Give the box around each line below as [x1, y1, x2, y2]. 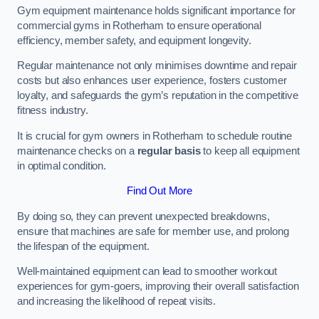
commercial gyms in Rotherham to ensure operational [17, 19, 261, 31]
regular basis [137, 145, 201, 157]
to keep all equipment [200, 145, 300, 157]
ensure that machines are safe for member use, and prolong [17, 225, 289, 237]
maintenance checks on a [17, 145, 137, 157]
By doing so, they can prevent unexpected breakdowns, [17, 210, 270, 222]
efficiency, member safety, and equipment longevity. [17, 34, 251, 46]
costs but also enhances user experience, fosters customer [17, 75, 287, 87]
